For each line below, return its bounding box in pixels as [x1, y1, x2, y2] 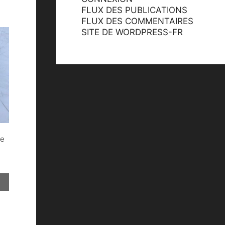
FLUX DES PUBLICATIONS [81, 5, 187, 15]
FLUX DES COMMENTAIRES [81, 16, 193, 26]
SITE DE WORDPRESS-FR [81, 27, 183, 37]
